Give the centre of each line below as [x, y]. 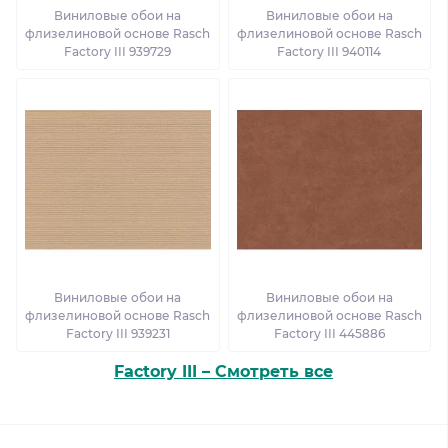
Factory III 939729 [118, 51]
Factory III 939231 [117, 333]
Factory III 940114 [329, 51]
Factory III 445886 [329, 333]
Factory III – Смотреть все [223, 371]
